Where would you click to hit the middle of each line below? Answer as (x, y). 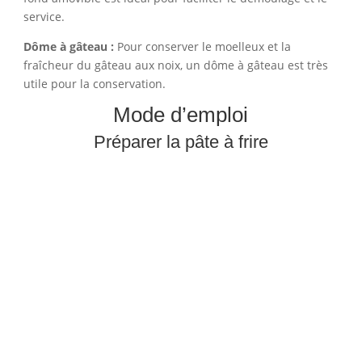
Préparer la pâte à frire (181, 141)
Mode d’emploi (181, 114)
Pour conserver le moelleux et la (202, 46)
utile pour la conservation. (94, 83)
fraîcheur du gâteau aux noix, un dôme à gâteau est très (175, 65)
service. (44, 16)
